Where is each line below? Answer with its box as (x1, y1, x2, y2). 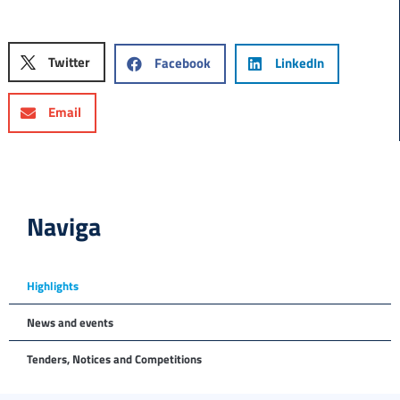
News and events (27, 312, 113, 331)
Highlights (27, 276, 79, 295)
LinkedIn (274, 53, 324, 74)
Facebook (154, 53, 211, 74)
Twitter (47, 51, 90, 72)
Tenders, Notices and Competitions (27, 349, 202, 368)
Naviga (27, 206, 101, 246)
